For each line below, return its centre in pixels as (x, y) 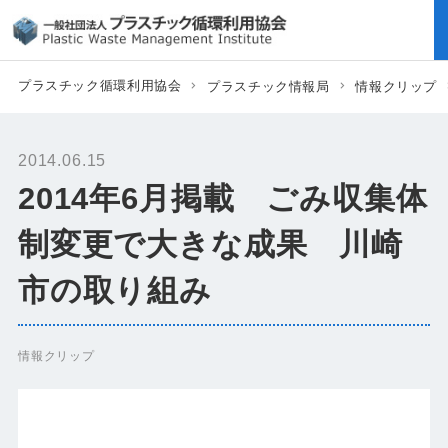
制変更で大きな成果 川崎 (210, 245)
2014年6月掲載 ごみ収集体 (222, 199)
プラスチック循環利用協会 (99, 85)
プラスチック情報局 (268, 86)
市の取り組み (114, 291)
